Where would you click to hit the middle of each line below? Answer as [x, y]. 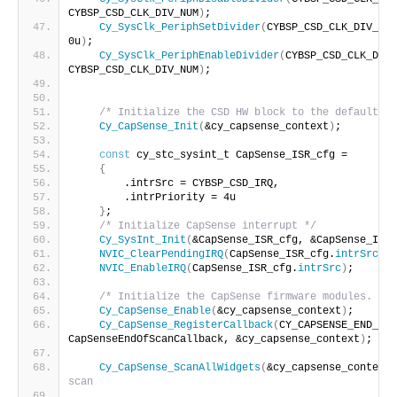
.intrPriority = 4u [155, 198]
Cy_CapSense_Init [149, 127]
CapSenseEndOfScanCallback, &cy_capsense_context [214, 340]
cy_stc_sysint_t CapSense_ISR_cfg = [239, 156]
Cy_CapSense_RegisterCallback [186, 326]
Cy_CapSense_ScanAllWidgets [180, 368]
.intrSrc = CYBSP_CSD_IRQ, [177, 184]
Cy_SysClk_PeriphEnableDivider [189, 56]
